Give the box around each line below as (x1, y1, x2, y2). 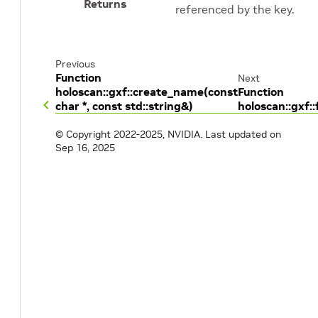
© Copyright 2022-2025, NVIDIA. (55, 128, 202, 141)
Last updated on (205, 128, 281, 141)
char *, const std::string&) (55, 99, 193, 113)
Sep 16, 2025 (55, 141, 115, 154)
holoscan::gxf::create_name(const (55, 84, 238, 99)
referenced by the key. (175, 2, 295, 16)
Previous (55, 57, 95, 70)
